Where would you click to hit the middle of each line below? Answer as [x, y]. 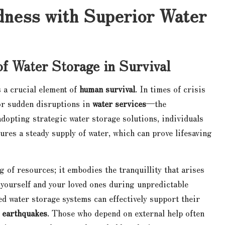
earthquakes [25, 213]
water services [119, 103]
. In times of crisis [170, 89]
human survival [107, 89]
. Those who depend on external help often [126, 213]
